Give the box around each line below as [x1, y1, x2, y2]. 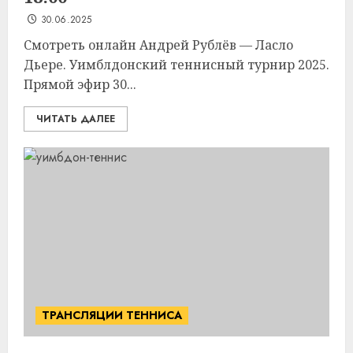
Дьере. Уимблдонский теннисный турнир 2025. [24, 56, 329, 73]
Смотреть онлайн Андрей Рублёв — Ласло [24, 36, 293, 54]
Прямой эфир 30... [24, 76, 136, 93]
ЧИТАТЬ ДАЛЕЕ [36, 112, 115, 126]
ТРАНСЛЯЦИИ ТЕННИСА [42, 307, 182, 323]
